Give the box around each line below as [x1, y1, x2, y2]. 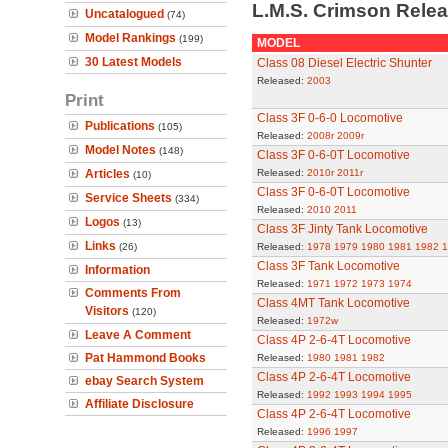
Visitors [85, 304, 129, 318]
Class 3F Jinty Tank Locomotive [256, 222, 428, 236]
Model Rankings [85, 31, 176, 45]
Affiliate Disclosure [85, 397, 194, 411]
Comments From [85, 286, 181, 300]
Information [85, 263, 150, 277]
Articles [85, 167, 130, 181]
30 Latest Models [85, 55, 182, 69]
